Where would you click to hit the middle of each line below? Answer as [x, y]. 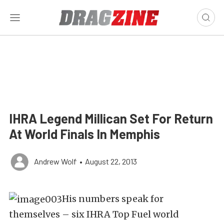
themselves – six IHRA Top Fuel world [94, 214]
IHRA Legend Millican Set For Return [111, 118]
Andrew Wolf [55, 161]
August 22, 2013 [111, 161]
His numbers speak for [113, 199]
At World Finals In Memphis [84, 134]
